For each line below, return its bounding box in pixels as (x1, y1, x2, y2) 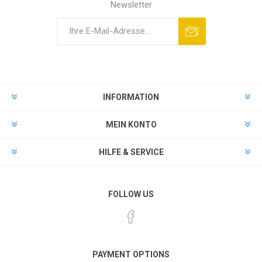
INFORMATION (103, 92, 159, 102)
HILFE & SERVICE (98, 147, 164, 157)
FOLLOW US (108, 189, 154, 199)
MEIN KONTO (105, 119, 157, 129)
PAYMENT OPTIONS (92, 249, 170, 259)
